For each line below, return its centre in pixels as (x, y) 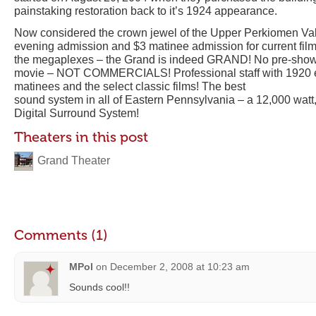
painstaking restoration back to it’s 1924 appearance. (146, 11)
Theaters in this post (81, 137)
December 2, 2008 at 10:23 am (180, 267)
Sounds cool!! (99, 287)
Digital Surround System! (77, 113)
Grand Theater (74, 160)
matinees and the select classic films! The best (130, 86)
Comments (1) (61, 235)
